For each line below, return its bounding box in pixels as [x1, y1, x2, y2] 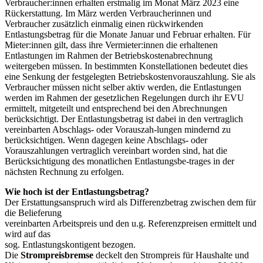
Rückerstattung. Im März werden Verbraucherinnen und [5, 8, 211, 19]
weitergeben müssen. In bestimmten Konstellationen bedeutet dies [5, 61, 248, 72]
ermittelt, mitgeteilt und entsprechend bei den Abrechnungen [5, 103, 227, 114]
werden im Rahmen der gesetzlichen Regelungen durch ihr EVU [5, 93, 244, 103]
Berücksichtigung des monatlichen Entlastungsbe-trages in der [5, 156, 234, 167]
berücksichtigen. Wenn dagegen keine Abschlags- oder [5, 135, 207, 146]
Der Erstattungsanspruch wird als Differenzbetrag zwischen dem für [5, 197, 256, 208]
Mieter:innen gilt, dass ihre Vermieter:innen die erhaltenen [5, 40, 218, 50]
